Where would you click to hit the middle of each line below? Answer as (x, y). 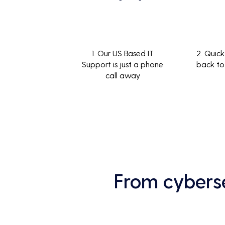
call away (123, 75)
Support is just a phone (123, 64)
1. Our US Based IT (123, 53)
